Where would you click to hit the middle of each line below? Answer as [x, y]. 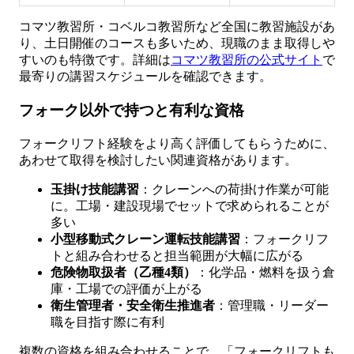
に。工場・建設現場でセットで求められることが [190, 205]
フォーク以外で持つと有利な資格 [132, 110]
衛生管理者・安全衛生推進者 [133, 305]
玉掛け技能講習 [95, 189]
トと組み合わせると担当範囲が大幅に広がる [177, 255]
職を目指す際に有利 [107, 322]
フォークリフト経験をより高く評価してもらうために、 [177, 143]
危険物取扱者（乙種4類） [123, 272]
